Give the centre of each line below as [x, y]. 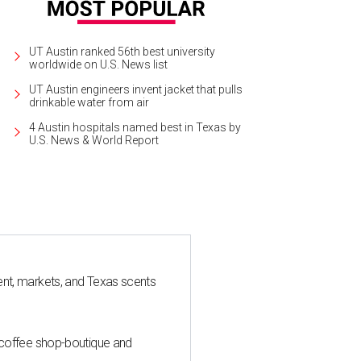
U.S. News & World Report [94, 140]
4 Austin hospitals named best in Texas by [135, 127]
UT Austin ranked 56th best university [122, 51]
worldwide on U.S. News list [98, 64]
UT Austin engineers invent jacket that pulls [136, 89]
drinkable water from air [89, 102]
